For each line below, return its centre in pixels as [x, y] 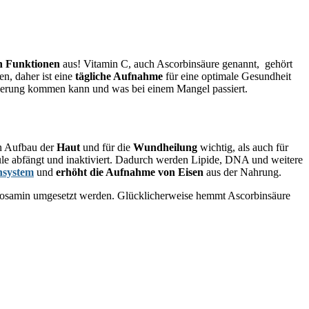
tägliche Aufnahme [119, 77]
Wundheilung [165, 147]
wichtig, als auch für [243, 147]
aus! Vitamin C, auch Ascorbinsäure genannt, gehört [176, 64]
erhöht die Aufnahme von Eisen [130, 172]
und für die [107, 147]
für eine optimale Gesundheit [227, 77]
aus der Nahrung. [242, 172]
